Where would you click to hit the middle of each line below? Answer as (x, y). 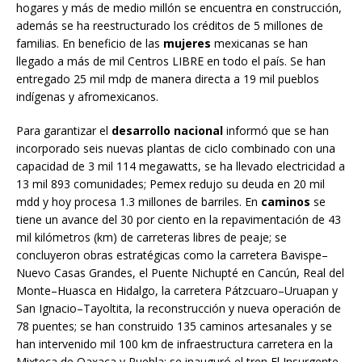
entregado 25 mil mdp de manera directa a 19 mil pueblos (168, 78)
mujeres (187, 43)
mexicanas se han (259, 43)
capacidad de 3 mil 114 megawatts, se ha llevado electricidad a (181, 166)
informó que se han (278, 130)
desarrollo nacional (169, 130)
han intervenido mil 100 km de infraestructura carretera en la (175, 343)
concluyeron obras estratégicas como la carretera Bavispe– (172, 255)
